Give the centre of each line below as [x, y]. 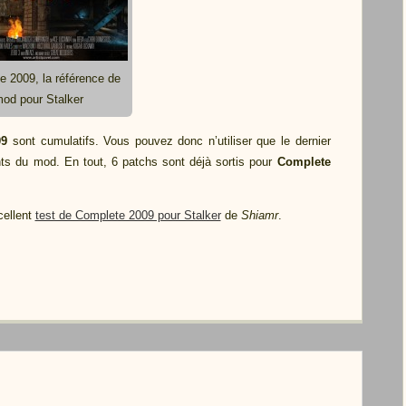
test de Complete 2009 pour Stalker [128, 215]
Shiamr [259, 215]
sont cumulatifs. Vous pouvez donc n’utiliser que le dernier [169, 141]
